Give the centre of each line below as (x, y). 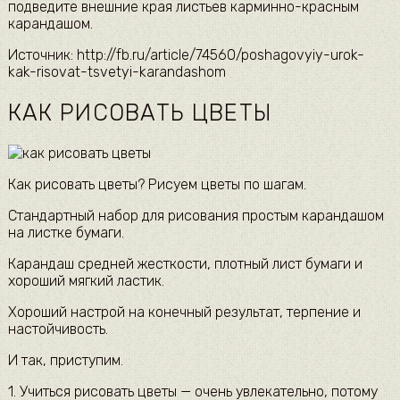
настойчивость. (58, 329)
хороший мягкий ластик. (86, 281)
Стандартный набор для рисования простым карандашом (196, 216)
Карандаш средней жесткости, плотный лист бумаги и (185, 264)
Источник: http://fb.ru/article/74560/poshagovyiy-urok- (186, 55)
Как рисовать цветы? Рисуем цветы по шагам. (157, 185)
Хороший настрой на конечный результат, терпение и (184, 312)
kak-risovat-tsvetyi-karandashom (117, 72)
